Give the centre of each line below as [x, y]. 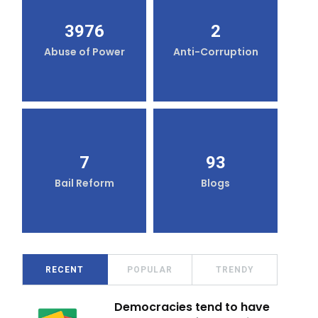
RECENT [65, 269]
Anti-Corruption [215, 52]
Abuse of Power [84, 52]
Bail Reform [84, 183]
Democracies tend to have [192, 307]
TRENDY [235, 269]
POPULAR [150, 269]
